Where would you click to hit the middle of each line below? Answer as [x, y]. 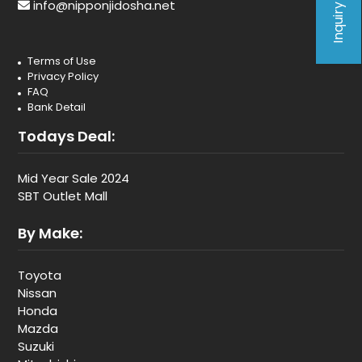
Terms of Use [62, 61]
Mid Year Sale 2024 [74, 178]
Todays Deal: [66, 136]
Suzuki [36, 346]
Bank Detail [57, 107]
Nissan [37, 293]
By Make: [50, 233]
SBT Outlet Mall [63, 196]
